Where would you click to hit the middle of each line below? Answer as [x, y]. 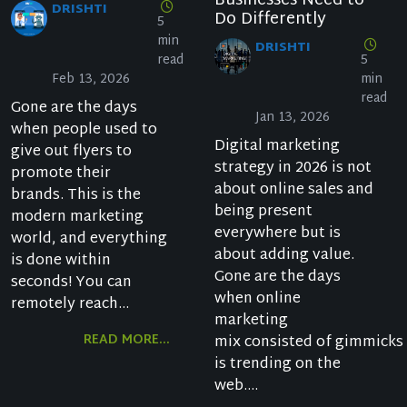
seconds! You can [71, 283]
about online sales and [294, 191]
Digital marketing [277, 147]
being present [263, 213]
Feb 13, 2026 [91, 80]
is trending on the [278, 365]
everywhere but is [278, 234]
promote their [61, 174]
